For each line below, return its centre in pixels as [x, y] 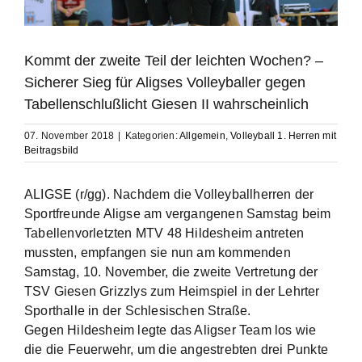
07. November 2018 [69, 136]
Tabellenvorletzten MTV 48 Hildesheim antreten [164, 233]
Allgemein [202, 136]
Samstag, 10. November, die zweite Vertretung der [171, 272]
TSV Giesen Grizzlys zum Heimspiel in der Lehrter [172, 291]
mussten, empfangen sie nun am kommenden [158, 253]
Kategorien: [152, 136]
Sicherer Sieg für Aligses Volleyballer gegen [165, 82]
